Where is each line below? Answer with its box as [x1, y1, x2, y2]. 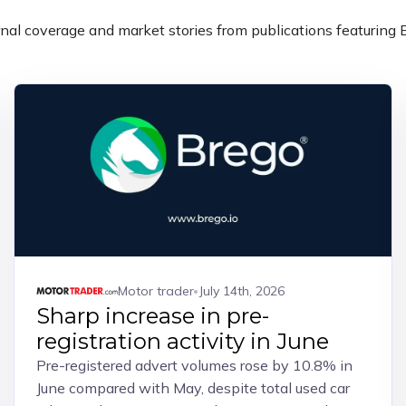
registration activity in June [35, 328, 329, 354]
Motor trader [117, 282, 194, 299]
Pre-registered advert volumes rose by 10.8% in [35, 356, 353, 374]
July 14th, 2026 [198, 282, 285, 299]
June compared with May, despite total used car [35, 379, 350, 397]
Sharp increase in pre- [35, 303, 269, 329]
